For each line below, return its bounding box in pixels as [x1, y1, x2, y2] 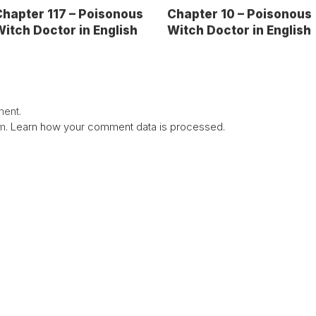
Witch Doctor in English [167, 23, 312, 37]
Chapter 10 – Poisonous [167, 6, 312, 21]
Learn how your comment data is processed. [11, 119, 225, 133]
